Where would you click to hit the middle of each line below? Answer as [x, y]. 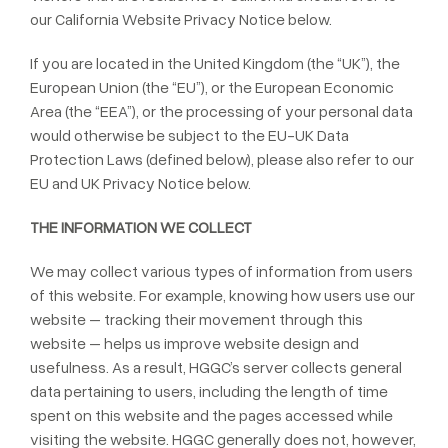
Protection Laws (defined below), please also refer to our [222, 159]
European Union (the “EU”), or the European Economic [212, 87]
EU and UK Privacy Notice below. [140, 183]
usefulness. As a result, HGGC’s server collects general [216, 367]
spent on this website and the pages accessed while [211, 415]
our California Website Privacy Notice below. [181, 19]
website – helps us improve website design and [194, 343]
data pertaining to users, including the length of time [209, 391]
